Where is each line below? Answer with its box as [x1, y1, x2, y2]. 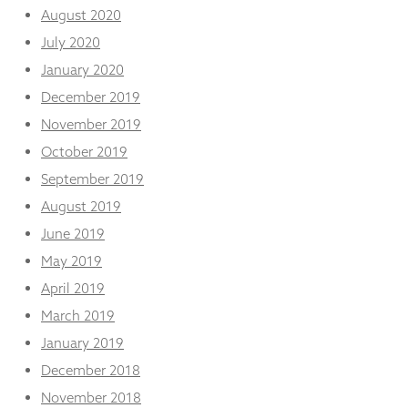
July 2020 [41, 33, 100, 51]
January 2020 [41, 60, 124, 78]
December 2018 [41, 361, 140, 379]
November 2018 [41, 388, 141, 406]
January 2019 [41, 333, 124, 352]
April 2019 [41, 279, 105, 297]
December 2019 [41, 87, 140, 106]
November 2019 [41, 115, 141, 133]
